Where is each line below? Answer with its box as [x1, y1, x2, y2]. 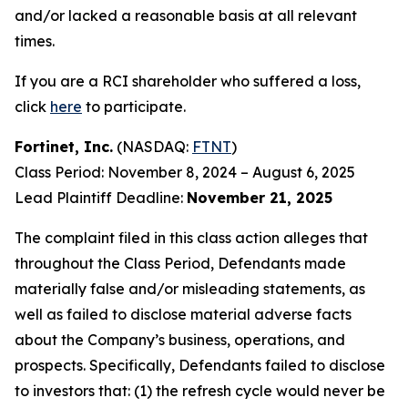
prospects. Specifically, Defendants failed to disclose [15, 356, 385, 374]
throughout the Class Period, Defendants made [15, 254, 346, 272]
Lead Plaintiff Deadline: [15, 189, 187, 207]
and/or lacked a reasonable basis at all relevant [15, 6, 357, 25]
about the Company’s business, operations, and [15, 331, 345, 349]
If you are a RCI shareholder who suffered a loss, [15, 72, 361, 90]
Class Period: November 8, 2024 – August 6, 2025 [15, 163, 355, 181]
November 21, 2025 [187, 189, 332, 207]
